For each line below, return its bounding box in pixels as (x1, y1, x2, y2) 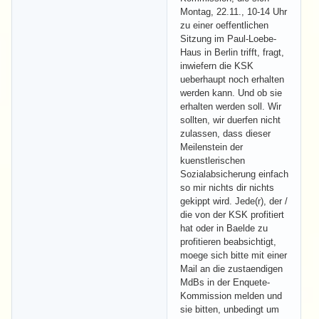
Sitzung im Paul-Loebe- (180, 33, 276, 44)
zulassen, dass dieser (180, 127, 271, 139)
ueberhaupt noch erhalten (180, 73, 284, 85)
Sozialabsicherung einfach (180, 168, 288, 179)
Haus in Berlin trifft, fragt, (180, 46, 284, 58)
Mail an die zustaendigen (180, 263, 283, 274)
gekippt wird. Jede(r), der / (180, 195, 288, 206)
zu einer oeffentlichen (180, 19, 268, 31)
